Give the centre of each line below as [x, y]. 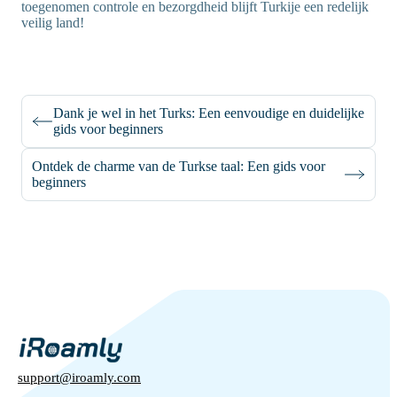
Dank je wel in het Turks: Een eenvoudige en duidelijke [209, 113]
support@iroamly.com [79, 378]
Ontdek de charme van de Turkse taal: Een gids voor [179, 167]
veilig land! [53, 23]
